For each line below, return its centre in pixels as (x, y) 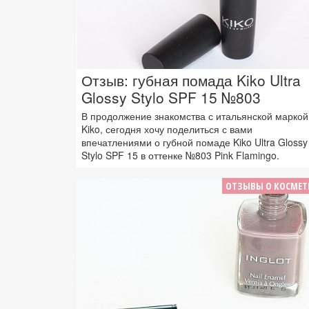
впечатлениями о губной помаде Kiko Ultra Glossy (195, 142)
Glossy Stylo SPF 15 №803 (171, 98)
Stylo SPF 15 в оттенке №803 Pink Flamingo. (180, 156)
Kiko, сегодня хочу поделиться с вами (167, 129)
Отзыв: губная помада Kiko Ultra (191, 80)
